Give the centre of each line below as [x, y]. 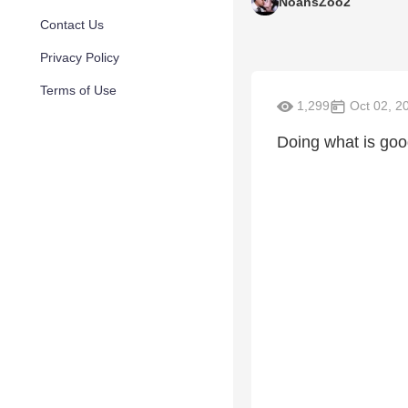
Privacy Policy [80, 57]
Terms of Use [78, 90]
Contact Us [72, 25]
